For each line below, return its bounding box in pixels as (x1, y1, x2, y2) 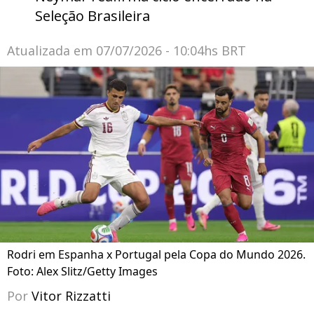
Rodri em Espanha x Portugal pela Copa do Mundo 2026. (7, 247, 306, 263)
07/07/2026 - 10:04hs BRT (96, 42, 246, 59)
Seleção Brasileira (35, 6, 150, 25)
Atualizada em (7, 42, 96, 59)
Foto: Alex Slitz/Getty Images (7, 264, 158, 280)
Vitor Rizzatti (32, 287, 111, 305)
